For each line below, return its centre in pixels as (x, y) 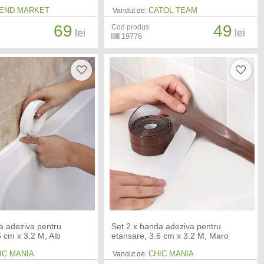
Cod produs (130, 27)
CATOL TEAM (173, 11)
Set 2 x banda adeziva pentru (166, 227)
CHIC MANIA (171, 254)
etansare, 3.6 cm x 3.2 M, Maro (170, 236)
